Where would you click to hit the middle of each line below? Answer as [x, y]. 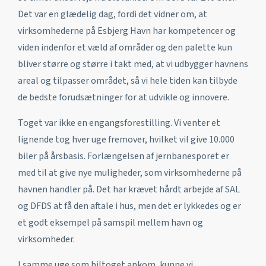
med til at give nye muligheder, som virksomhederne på [130, 172]
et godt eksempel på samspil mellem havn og [110, 222]
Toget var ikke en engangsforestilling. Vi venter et [119, 123]
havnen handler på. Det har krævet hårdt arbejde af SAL [129, 189]
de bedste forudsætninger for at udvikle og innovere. [123, 97]
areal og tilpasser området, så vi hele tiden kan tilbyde [128, 80]
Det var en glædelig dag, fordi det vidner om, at [113, 14]
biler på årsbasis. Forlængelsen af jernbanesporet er [123, 156]
